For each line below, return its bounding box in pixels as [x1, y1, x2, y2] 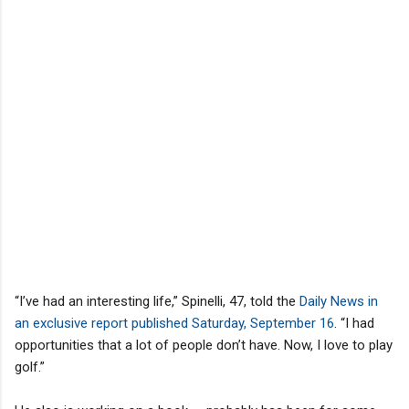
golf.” [15, 358, 45, 375]
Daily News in [296, 292, 378, 309]
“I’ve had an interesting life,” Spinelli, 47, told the [15, 292, 296, 309]
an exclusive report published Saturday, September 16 [15, 314, 334, 331]
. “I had [334, 314, 374, 331]
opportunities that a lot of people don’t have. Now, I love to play [15, 336, 393, 353]
